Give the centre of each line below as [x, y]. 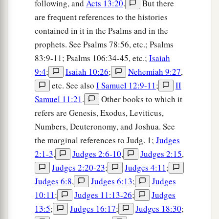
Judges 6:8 [53, 181]
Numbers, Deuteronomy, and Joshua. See [105, 127]
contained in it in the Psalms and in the [101, 31]
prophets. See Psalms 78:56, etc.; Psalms [104, 44]
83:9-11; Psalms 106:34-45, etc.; [92, 58]
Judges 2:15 [161, 154]
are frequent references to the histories [101, 17]
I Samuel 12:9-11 [126, 86]
